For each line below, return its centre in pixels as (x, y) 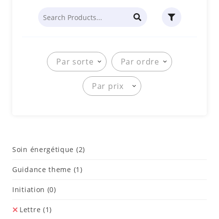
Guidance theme (43, 169)
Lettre (31, 209)
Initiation (30, 189)
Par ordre (140, 62)
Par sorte (75, 62)
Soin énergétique (44, 149)
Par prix (108, 86)
